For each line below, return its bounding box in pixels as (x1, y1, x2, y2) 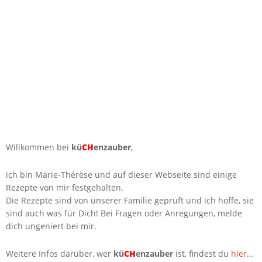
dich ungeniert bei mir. (6, 220, 96, 232)
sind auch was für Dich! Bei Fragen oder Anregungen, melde (6, 207, 242, 219)
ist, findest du (173, 247, 231, 259)
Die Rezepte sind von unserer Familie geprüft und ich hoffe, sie (6, 194, 254, 206)
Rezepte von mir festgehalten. (6, 181, 123, 193)
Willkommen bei (6, 141, 71, 153)
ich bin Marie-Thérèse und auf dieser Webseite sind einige (6, 168, 237, 180)
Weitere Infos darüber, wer (6, 247, 113, 259)
